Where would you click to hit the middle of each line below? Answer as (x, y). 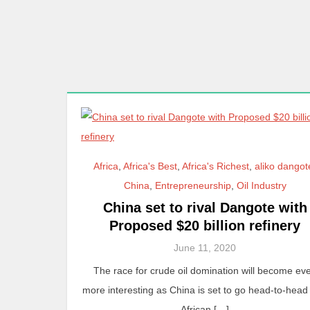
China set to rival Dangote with (205, 208)
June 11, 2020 (205, 248)
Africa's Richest (216, 166)
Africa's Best (151, 166)
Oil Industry (261, 186)
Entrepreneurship (193, 186)
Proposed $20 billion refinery (205, 226)
